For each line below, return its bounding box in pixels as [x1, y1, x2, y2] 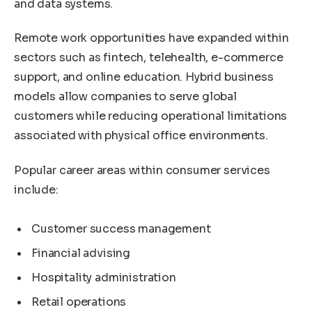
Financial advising [31, 245, 131, 260]
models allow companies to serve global [14, 89, 237, 104]
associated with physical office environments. [14, 128, 268, 143]
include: [14, 182, 58, 197]
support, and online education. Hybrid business [14, 70, 274, 85]
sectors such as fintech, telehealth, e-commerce [14, 50, 283, 65]
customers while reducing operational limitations [14, 109, 288, 124]
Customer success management [31, 221, 211, 236]
